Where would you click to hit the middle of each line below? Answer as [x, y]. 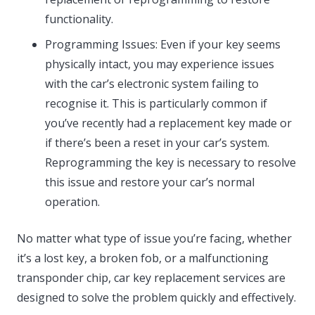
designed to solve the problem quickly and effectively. [156, 298]
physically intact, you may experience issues [160, 64]
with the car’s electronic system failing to [152, 84]
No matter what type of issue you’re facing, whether [154, 239]
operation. [72, 202]
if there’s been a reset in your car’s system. [157, 143]
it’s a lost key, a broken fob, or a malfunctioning [143, 258]
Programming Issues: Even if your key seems [163, 45]
